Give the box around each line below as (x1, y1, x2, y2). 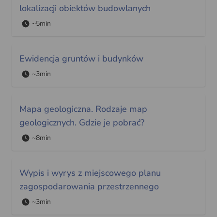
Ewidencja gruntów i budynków (19, 52, 143, 64)
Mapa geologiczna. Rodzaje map (19, 103, 147, 115)
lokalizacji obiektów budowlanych (19, 2, 151, 14)
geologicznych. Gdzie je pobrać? (19, 116, 144, 128)
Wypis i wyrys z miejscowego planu (19, 167, 161, 179)
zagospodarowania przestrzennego (19, 180, 159, 192)
